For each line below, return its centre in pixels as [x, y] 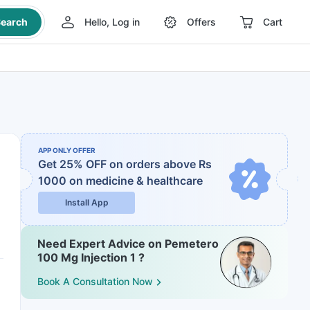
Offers [201, 22]
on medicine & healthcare [136, 181]
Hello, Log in [112, 22]
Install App [86, 202]
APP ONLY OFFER [67, 150]
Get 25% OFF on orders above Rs [125, 164]
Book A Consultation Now [95, 282]
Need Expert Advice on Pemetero [128, 244]
